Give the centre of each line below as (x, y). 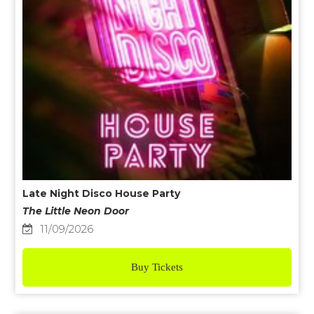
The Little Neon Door (76, 211)
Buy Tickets (157, 267)
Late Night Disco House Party (102, 194)
